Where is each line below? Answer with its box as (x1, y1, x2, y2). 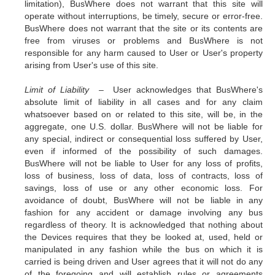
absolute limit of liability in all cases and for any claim (25, 97, 263, 107)
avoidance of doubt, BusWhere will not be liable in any (25, 195, 263, 205)
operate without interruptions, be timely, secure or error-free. (25, 11, 263, 21)
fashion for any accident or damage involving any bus (25, 207, 263, 217)
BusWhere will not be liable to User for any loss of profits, (25, 158, 263, 168)
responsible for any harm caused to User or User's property (25, 48, 263, 58)
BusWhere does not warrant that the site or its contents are (25, 23, 263, 33)
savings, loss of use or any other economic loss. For (25, 183, 263, 193)
